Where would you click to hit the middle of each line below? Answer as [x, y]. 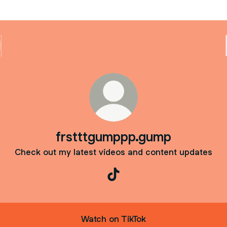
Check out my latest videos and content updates [113, 152]
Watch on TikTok [113, 219]
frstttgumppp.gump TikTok [163, 186]
